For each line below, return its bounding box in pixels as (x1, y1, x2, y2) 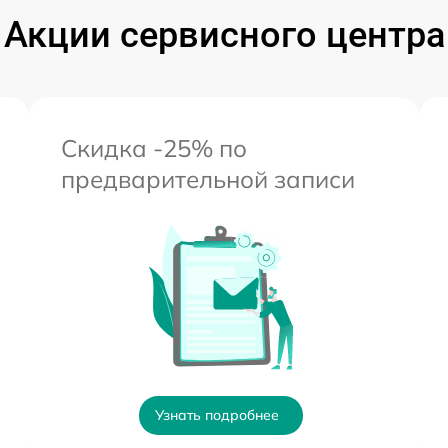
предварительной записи (61, 164, 355, 195)
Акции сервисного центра (3, 14, 445, 57)
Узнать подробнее (155, 406, 279, 425)
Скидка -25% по (61, 133, 247, 164)
